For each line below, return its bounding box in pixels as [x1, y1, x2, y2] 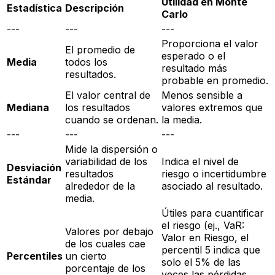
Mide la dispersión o [65, 143, 158, 156]
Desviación [7, 161, 61, 174]
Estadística [7, 2, 62, 15]
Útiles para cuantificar [161, 207, 264, 220]
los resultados [65, 101, 130, 114]
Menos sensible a [161, 89, 242, 102]
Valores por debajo [65, 225, 153, 238]
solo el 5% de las [161, 256, 241, 269]
